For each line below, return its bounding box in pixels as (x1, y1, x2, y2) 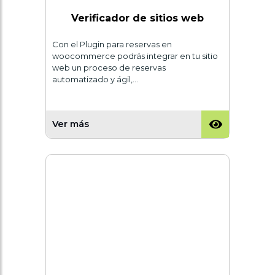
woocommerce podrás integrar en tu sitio (52, 51, 218, 61)
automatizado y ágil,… (52, 74, 138, 84)
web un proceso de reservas (52, 63, 166, 72)
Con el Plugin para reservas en (52, 39, 172, 49)
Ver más (52, 118, 89, 130)
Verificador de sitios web (71, 12, 204, 24)
